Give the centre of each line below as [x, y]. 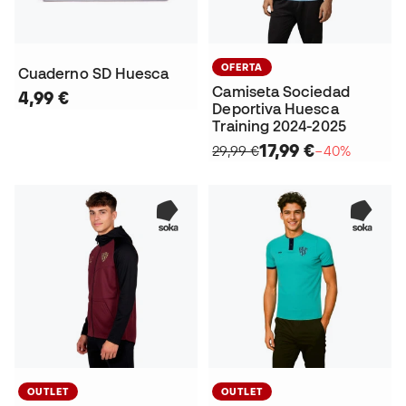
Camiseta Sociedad [281, 92]
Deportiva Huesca [275, 109]
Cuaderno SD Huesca [94, 74]
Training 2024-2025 [279, 126]
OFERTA [242, 68]
